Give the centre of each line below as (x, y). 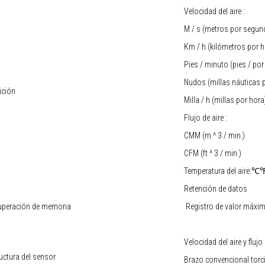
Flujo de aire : (206, 117)
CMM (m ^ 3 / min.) (214, 135)
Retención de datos (216, 188)
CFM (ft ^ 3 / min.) (213, 153)
